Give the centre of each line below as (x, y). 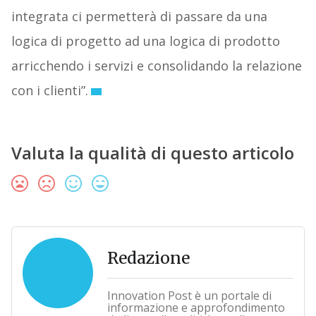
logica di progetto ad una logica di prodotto (145, 41)
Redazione (148, 258)
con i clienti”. (49, 91)
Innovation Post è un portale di (189, 296)
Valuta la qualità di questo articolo (152, 153)
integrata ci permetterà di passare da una (139, 17)
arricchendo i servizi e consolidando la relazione (156, 66)
